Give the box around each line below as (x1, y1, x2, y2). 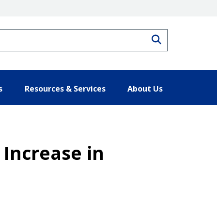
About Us (127, 83, 163, 94)
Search (161, 34, 193, 42)
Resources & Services (24, 83, 106, 94)
